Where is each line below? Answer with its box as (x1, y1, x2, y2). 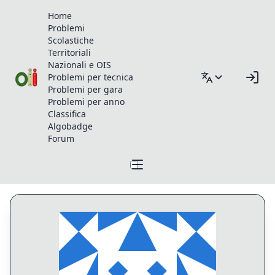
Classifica (48, 108, 87, 120)
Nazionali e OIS (48, 59, 112, 71)
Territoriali (48, 47, 91, 58)
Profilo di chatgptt (9, 193, 142, 213)
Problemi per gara (48, 83, 123, 95)
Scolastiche (48, 34, 95, 46)
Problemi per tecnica (48, 71, 134, 83)
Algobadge (48, 120, 93, 132)
